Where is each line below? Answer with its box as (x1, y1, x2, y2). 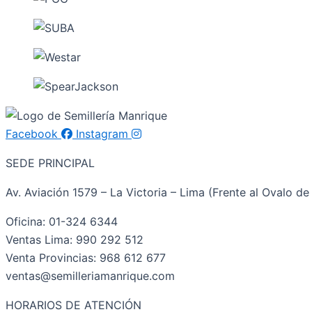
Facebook (6, 127, 58, 141)
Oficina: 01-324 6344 (6, 214, 118, 228)
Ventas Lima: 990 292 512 (6, 233, 143, 247)
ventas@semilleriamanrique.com (6, 269, 175, 283)
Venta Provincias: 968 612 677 (6, 251, 173, 265)
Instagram (76, 127, 128, 141)
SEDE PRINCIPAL (6, 156, 95, 170)
